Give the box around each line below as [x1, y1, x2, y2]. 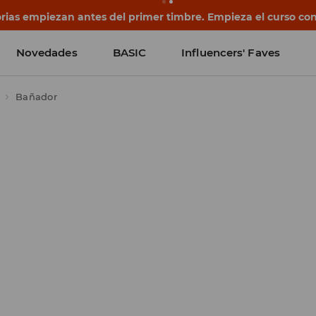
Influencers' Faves [181, 46, 280, 59]
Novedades [16, 46, 78, 59]
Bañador [16, 91, 57, 102]
